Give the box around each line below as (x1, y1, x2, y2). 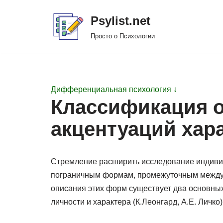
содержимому (7, 50, 59, 59)
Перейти (7, 23, 39, 32)
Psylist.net (91, 14, 150, 27)
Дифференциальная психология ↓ (51, 85, 177, 94)
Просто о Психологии (91, 32, 155, 40)
